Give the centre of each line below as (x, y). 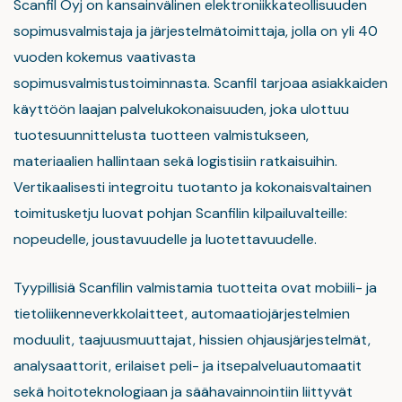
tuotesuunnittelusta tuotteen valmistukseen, (161, 135)
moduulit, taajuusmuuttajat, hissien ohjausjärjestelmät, (192, 340)
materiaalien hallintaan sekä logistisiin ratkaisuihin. (175, 161)
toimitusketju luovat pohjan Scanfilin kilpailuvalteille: (180, 213)
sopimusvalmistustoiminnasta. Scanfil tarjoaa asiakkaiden (201, 83)
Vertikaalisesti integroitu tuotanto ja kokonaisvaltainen (192, 187)
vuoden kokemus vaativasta (105, 57)
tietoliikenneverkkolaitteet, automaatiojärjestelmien (182, 314)
